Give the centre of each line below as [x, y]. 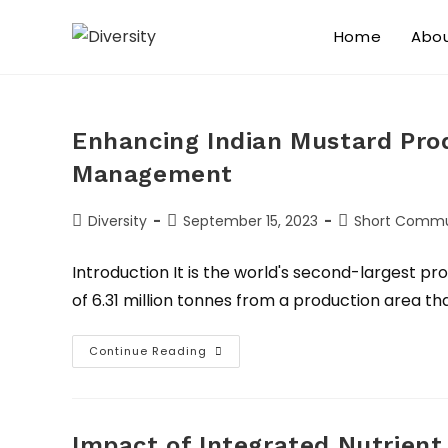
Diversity [117, 221]
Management [153, 174]
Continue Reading [148, 351]
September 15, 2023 [250, 221]
